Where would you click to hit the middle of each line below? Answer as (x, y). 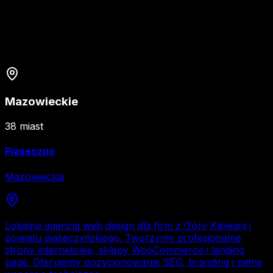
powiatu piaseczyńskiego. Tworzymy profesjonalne (123, 237)
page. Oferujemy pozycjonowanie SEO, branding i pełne (134, 262)
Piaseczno (30, 151)
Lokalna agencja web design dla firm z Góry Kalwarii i (128, 225)
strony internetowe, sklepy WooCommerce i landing (125, 250)
